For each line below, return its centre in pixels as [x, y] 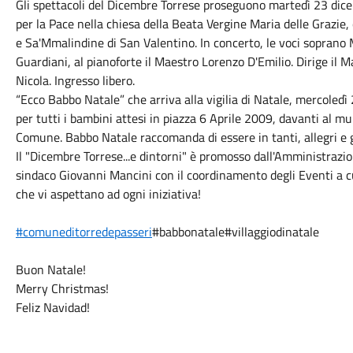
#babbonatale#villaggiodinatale [235, 232]
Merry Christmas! [62, 288]
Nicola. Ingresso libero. [75, 80]
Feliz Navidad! [52, 307]
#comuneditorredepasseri [84, 232]
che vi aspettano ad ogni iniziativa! [108, 194]
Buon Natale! [50, 269]
